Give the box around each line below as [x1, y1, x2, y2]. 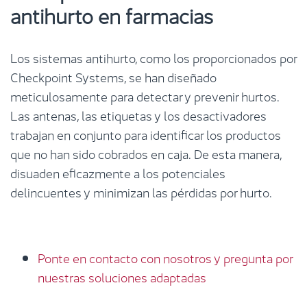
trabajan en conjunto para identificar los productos [10, 124, 281, 143]
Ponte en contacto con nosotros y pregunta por [38, 247, 293, 267]
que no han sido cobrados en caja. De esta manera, [10, 143, 282, 162]
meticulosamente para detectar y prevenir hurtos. [10, 86, 280, 105]
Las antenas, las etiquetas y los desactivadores [10, 105, 267, 124]
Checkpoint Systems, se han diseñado [10, 66, 217, 86]
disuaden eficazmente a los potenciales [10, 162, 225, 182]
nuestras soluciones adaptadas [38, 267, 206, 286]
